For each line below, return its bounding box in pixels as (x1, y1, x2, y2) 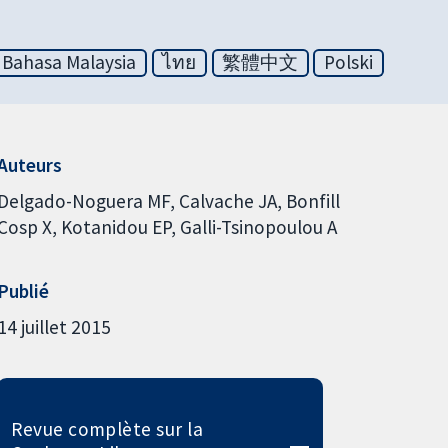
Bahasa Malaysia (2, 50, 137, 75)
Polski (324, 50, 374, 75)
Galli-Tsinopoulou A (179, 214, 337, 239)
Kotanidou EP (60, 214, 171, 239)
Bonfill (285, 188, 340, 213)
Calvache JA (178, 188, 277, 213)
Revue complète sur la (11, 416, 204, 441)
